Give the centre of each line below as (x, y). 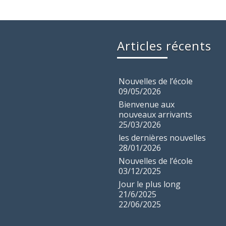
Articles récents (164, 46)
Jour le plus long (150, 184)
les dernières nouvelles (162, 138)
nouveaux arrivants (155, 115)
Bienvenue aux (147, 104)
